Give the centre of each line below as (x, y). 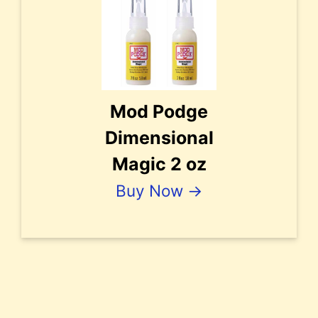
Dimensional (159, 137)
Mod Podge (159, 111)
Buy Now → (159, 190)
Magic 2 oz (159, 164)
